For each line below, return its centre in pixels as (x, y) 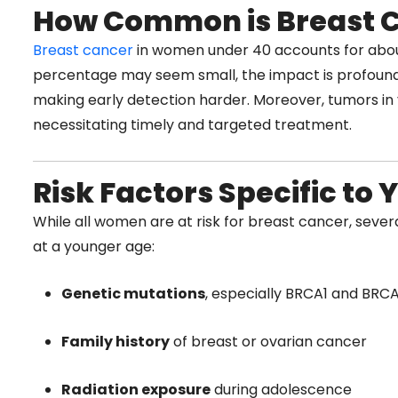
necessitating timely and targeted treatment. (192, 125)
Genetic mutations (133, 294)
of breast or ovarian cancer (268, 341)
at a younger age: (94, 246)
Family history (115, 341)
